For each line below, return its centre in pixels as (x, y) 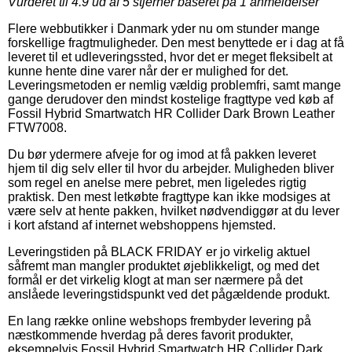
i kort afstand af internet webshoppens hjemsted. (142, 225)
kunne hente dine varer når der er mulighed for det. (148, 71)
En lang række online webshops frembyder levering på (159, 321)
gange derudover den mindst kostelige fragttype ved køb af (170, 99)
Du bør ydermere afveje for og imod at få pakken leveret (162, 154)
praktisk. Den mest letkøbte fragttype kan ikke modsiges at (169, 196)
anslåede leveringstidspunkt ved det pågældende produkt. (169, 294)
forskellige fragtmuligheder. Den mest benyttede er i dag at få (176, 42)
